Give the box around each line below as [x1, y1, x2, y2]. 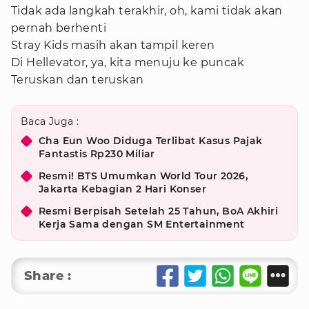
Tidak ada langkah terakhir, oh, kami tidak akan [11, 4, 283, 17]
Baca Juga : [21, 115, 79, 128]
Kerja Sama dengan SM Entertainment [39, 218, 245, 230]
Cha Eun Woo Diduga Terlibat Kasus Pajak [39, 134, 263, 147]
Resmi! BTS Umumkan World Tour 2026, [39, 170, 248, 182]
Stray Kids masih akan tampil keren [11, 39, 215, 52]
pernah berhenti [11, 21, 106, 34]
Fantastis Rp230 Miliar [39, 148, 155, 160]
